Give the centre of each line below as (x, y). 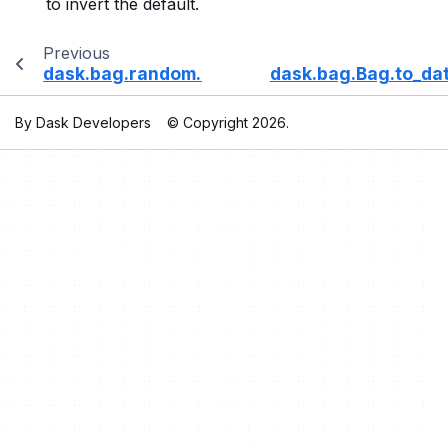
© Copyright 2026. (228, 122)
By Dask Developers (83, 122)
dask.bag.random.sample (154, 73)
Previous (76, 52)
